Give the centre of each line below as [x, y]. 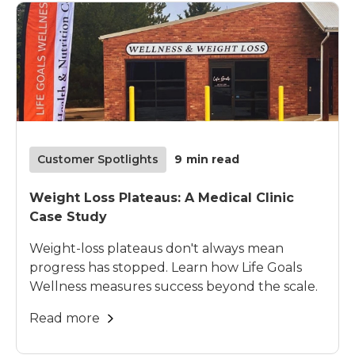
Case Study [68, 216]
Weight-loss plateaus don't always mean [157, 248]
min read [213, 159]
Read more [65, 318]
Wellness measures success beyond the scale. [174, 286]
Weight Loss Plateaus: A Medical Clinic [162, 197]
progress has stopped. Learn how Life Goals [166, 267]
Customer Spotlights [98, 159]
